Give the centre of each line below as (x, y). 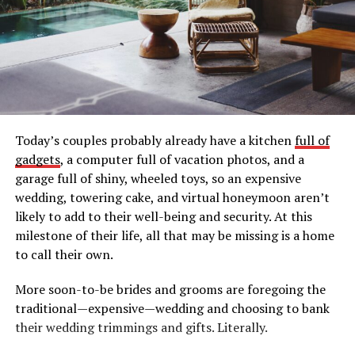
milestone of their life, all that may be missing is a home (174, 235)
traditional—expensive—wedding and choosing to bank (172, 308)
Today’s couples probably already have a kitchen (155, 140)
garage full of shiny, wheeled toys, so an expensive (158, 178)
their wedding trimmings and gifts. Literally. (141, 327)
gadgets (37, 159)
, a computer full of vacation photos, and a (182, 159)
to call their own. (64, 254)
